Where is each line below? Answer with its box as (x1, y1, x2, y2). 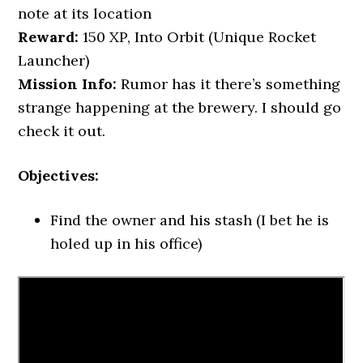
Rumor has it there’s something (117, 75, 341, 93)
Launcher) (18, 51, 90, 70)
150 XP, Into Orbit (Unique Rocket (79, 28, 317, 46)
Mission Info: (18, 75, 117, 93)
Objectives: (18, 166, 100, 185)
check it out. (18, 122, 106, 140)
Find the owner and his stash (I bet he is (50, 211, 330, 229)
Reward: (18, 28, 79, 46)
